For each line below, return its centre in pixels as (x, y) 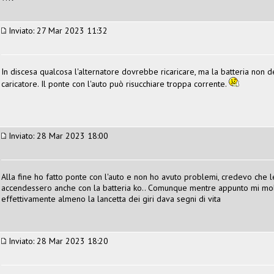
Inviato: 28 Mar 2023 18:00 (57, 135)
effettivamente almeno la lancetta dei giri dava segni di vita (111, 198)
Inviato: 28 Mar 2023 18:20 (57, 241)
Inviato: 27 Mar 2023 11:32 (57, 30)
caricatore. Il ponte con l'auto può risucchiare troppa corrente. (115, 83)
